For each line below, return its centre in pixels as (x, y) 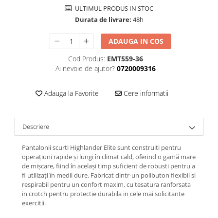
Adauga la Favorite (70, 93)
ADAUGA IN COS (136, 41)
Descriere (36, 127)
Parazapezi (25, 30)
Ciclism (19, 152)
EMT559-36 (125, 59)
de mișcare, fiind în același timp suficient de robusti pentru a (109, 166)
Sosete (18, 124)
